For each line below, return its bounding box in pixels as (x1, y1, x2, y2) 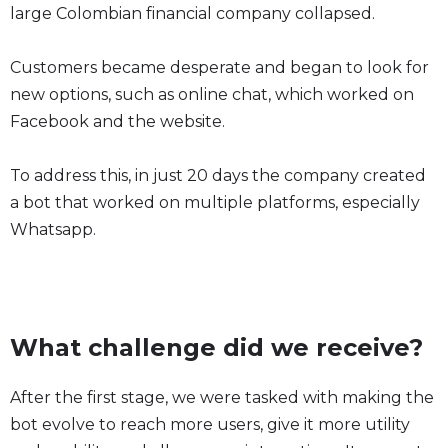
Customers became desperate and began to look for (10, 58, 429, 77)
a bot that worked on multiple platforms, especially (10, 193, 420, 212)
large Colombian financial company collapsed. (10, 4, 375, 23)
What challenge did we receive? (10, 333, 423, 362)
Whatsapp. (10, 220, 96, 239)
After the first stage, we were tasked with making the (10, 388, 434, 407)
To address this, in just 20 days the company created (10, 166, 426, 185)
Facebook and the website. (10, 112, 225, 131)
